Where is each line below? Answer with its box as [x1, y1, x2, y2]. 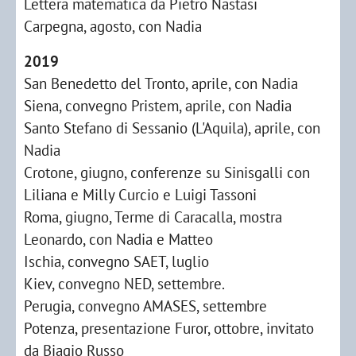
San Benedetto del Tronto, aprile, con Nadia [24, 73, 298, 93]
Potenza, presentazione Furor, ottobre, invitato [24, 318, 314, 338]
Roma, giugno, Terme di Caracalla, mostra [24, 207, 282, 226]
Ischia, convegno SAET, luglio [24, 251, 209, 271]
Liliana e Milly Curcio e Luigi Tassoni [24, 184, 261, 204]
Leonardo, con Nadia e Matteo [24, 229, 213, 249]
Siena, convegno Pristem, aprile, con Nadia [24, 95, 292, 115]
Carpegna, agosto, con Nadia [24, 16, 202, 36]
